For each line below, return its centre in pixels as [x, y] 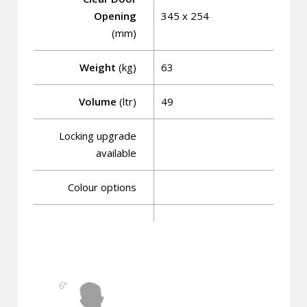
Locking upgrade [97, 136]
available [116, 153]
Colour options [102, 187]
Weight [97, 67]
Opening [115, 16]
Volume [97, 101]
